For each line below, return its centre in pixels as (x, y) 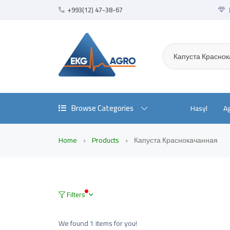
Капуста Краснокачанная (175, 140)
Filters (76, 194)
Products (106, 140)
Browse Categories (102, 108)
